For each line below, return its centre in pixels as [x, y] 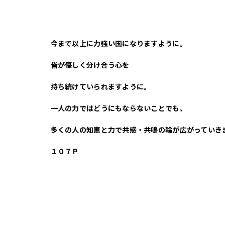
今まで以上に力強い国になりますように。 [119, 44]
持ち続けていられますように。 [101, 87]
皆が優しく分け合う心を [90, 65]
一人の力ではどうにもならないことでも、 [119, 108]
